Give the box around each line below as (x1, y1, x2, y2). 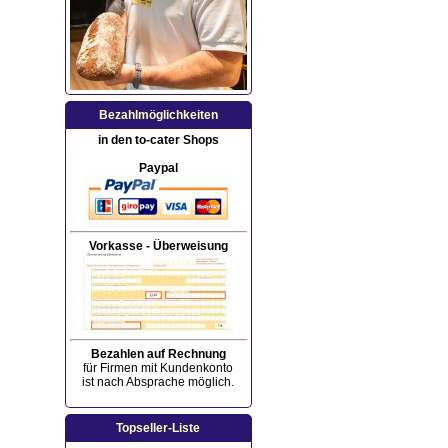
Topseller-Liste (116, 420, 201, 435)
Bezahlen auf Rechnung (90, 346, 226, 361)
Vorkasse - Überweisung (88, 238, 228, 253)
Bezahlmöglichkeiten (98, 107, 218, 122)
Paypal (138, 160, 178, 175)
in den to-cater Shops (97, 132, 219, 147)
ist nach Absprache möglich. (82, 374, 235, 389)
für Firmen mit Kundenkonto (83, 360, 234, 375)
